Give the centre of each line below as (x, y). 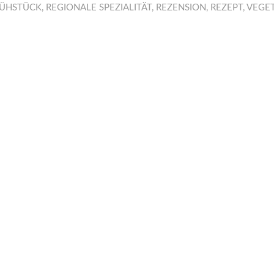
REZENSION (181, 8)
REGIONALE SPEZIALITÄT (98, 8)
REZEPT (226, 8)
